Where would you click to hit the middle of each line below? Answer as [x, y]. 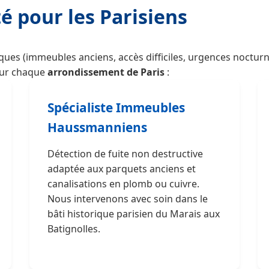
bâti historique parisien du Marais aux [134, 214]
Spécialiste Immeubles [116, 107]
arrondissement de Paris [106, 72]
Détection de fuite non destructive [125, 154]
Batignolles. [74, 229]
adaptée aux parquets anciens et [122, 169]
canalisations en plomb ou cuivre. [123, 184]
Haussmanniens [97, 127]
